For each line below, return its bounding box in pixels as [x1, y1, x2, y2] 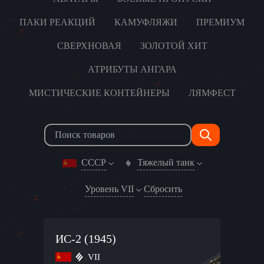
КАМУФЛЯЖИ [114, 17, 177, 27]
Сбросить [143, 184, 182, 194]
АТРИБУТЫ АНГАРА [87, 64, 177, 74]
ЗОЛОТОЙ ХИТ [140, 41, 207, 51]
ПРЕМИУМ [196, 17, 245, 27]
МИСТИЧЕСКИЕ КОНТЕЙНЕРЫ [28, 88, 170, 98]
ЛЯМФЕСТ [188, 88, 236, 98]
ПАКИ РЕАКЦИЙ [19, 17, 95, 27]
